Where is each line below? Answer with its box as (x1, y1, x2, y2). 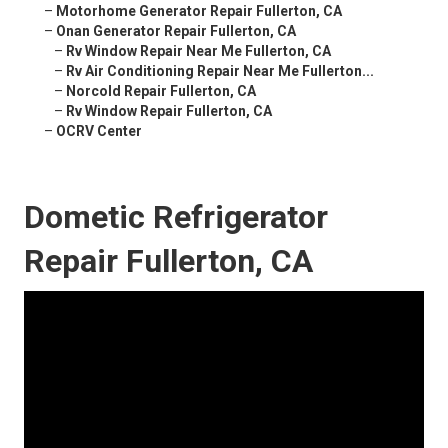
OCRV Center (56, 123, 142, 140)
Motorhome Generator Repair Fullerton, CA (56, 3, 342, 20)
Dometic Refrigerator (24, 198, 328, 237)
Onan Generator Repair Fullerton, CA (56, 23, 296, 40)
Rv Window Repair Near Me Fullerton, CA (66, 43, 331, 60)
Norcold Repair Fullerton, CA (66, 83, 256, 100)
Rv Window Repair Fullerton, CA (66, 103, 272, 120)
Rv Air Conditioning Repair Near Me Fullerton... (66, 63, 374, 80)
